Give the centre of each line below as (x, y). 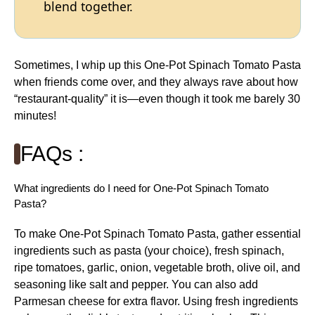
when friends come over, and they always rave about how (156, 82)
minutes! (35, 115)
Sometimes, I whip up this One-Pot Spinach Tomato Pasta (157, 65)
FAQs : (52, 153)
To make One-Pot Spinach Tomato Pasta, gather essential (157, 233)
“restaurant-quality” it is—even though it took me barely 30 (157, 98)
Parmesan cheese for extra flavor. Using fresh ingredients (156, 301)
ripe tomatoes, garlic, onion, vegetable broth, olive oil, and (157, 267)
